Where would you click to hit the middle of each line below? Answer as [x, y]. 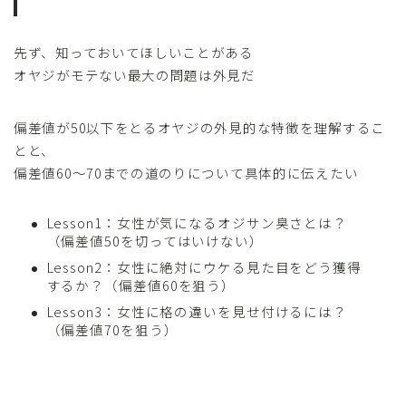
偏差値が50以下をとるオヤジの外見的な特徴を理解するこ [199, 127]
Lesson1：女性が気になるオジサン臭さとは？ [197, 222]
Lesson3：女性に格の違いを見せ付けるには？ [197, 311]
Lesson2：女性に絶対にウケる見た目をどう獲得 [204, 266]
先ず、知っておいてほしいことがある [134, 52]
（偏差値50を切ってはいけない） [155, 240]
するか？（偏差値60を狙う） [141, 285]
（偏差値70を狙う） [112, 329]
